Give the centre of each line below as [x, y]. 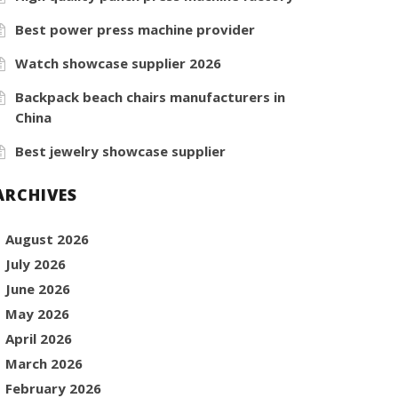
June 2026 [38, 288]
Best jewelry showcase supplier [121, 151]
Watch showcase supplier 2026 [119, 63]
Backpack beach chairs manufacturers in [151, 96]
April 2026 [39, 338]
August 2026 [48, 239]
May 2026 [38, 313]
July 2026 [36, 263]
